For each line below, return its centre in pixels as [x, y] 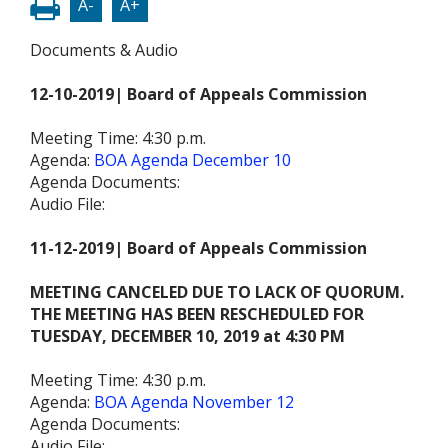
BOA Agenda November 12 [194, 402]
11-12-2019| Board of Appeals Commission [198, 248]
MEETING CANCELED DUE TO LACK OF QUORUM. [219, 292]
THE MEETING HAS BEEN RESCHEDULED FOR [197, 314]
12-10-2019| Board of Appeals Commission [200, 94]
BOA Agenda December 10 [192, 160]
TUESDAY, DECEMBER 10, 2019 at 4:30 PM [187, 336]
